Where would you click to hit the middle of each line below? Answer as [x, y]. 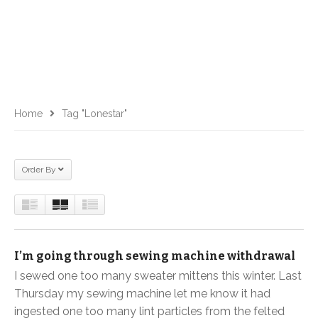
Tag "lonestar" [94, 114]
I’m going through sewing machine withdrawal [155, 256]
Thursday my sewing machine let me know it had [142, 294]
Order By [39, 170]
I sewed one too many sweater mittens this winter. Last [158, 276]
